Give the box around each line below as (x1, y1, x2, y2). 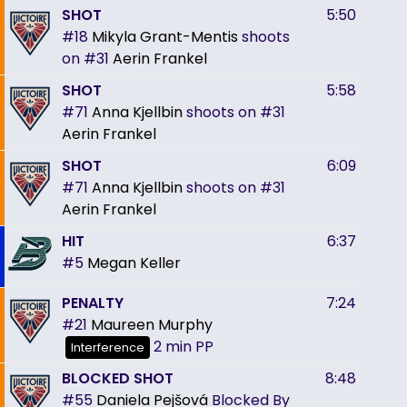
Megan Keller (87, 252, 181, 273)
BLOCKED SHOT (62, 367, 174, 389)
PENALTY (62, 292, 124, 313)
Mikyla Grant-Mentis (92, 25, 238, 47)
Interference (71, 339, 144, 355)
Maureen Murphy (91, 313, 213, 335)
